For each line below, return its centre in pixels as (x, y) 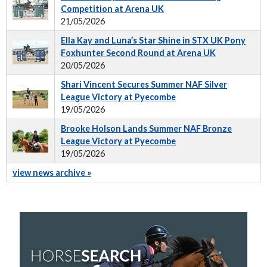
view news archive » (52, 173)
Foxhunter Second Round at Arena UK (138, 53)
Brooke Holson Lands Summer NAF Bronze (146, 128)
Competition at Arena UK (112, 9)
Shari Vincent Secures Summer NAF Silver (144, 84)
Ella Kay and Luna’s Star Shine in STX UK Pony (153, 40)
